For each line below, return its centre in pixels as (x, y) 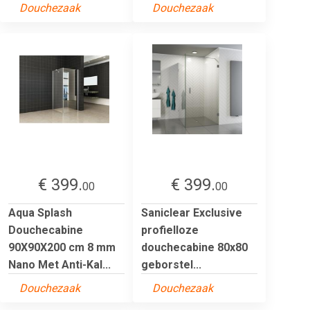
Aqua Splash (40, 212)
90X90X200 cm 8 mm (62, 247)
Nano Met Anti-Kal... (60, 264)
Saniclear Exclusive (192, 212)
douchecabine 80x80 (194, 247)
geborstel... (171, 264)
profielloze (170, 230)
